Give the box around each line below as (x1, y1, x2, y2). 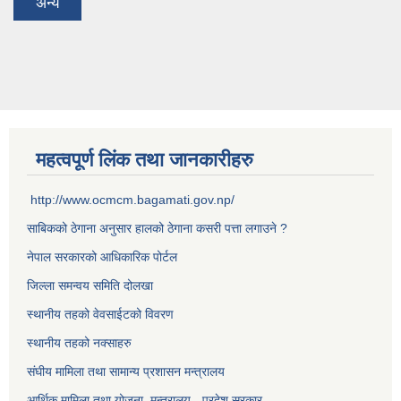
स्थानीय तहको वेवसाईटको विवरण (27, 307, 174, 322)
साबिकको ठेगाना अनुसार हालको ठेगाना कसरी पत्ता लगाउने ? (27, 221, 287, 236)
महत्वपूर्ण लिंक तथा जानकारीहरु (36, 149, 253, 172)
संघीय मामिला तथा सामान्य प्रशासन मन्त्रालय (27, 364, 225, 380)
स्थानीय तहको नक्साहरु (27, 336, 132, 351)
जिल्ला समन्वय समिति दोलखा (27, 278, 153, 294)
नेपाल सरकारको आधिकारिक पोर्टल (27, 250, 177, 265)
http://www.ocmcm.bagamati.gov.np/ (30, 192, 235, 208)
